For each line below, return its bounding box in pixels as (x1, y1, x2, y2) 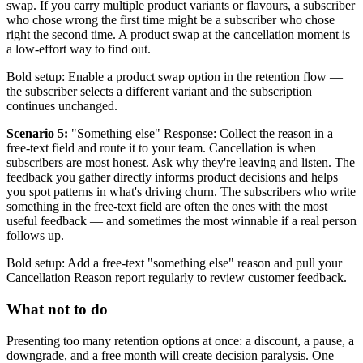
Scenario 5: (6, 126, 68, 141)
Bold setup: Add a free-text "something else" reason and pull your (6, 256, 342, 271)
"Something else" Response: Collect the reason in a (68, 126, 333, 141)
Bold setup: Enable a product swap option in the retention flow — (6, 70, 343, 84)
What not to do (6, 300, 108, 318)
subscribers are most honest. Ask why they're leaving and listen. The (6, 156, 355, 170)
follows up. (6, 228, 64, 243)
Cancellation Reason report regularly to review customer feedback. (6, 271, 347, 285)
